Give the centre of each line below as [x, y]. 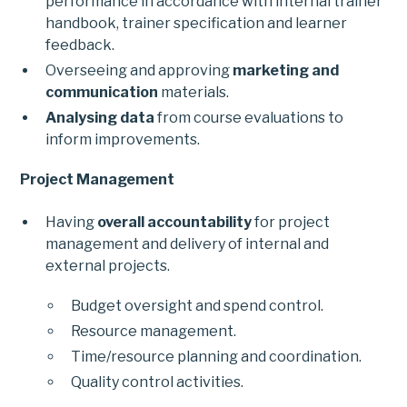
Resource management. [154, 332]
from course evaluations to [249, 117]
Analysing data [100, 117]
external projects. [108, 266]
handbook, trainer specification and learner [197, 23]
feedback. [80, 45]
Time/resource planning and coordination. [217, 357]
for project [291, 223]
